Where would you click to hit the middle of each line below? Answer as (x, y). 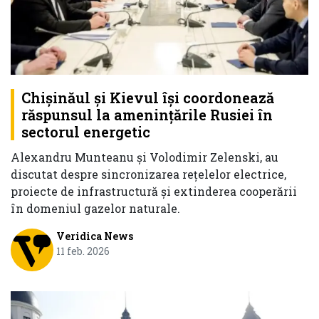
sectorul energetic (86, 132)
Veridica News (94, 236)
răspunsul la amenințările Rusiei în (147, 115)
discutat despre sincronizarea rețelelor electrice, (148, 174)
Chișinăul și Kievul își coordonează (148, 98)
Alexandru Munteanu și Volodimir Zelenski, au (145, 157)
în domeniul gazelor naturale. (95, 209)
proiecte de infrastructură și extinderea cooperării (154, 192)
